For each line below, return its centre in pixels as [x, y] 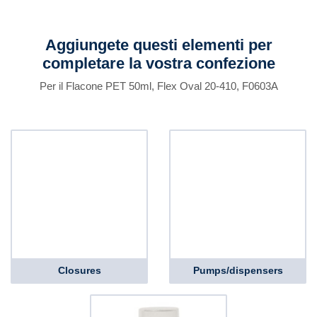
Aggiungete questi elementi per [158, 45]
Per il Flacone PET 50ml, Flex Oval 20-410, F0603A [158, 86]
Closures [79, 270]
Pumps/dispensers [238, 270]
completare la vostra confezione [158, 63]
